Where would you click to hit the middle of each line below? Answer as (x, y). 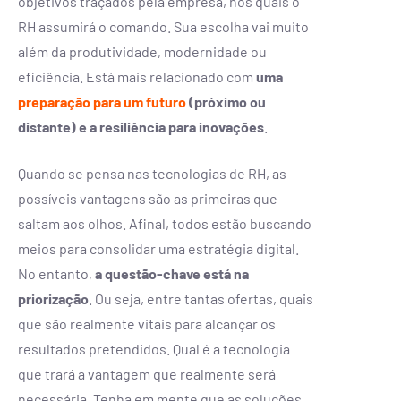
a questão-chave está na (172, 273)
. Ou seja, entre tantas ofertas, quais (201, 298)
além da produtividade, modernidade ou (142, 51)
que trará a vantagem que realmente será (147, 373)
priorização (53, 298)
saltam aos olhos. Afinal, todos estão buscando (165, 223)
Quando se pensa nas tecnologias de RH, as (152, 173)
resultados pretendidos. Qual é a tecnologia (154, 348)
